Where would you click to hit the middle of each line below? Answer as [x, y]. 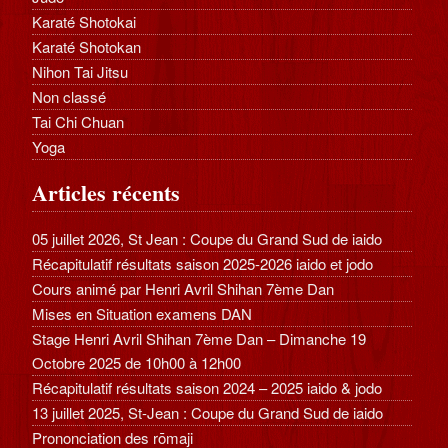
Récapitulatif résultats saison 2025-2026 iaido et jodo [203, 264]
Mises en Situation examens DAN [142, 314]
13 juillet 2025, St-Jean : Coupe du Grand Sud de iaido [208, 413]
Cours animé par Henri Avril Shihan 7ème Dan [183, 289]
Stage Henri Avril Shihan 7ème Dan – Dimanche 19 [199, 339]
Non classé [69, 97]
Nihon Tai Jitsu [80, 72]
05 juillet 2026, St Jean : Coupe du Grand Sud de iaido [207, 239]
